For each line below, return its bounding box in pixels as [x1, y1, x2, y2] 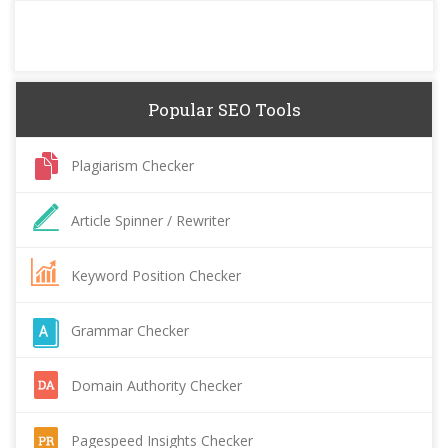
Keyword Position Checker [71, 266, 241, 285]
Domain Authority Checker [71, 376, 242, 395]
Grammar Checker [71, 321, 189, 340]
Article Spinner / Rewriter [71, 211, 230, 230]
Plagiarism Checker [71, 156, 194, 175]
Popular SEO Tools [147, 98, 301, 121]
